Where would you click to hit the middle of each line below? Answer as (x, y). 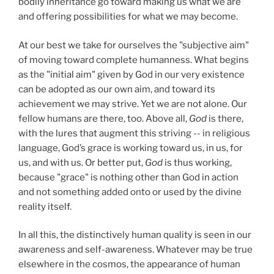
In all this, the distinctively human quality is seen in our (135, 235)
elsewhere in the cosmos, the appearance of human (129, 265)
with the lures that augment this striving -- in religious (134, 133)
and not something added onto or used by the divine (130, 192)
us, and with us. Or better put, (82, 162)
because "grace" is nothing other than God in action (128, 177)
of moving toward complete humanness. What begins (134, 60)
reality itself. (45, 206)
